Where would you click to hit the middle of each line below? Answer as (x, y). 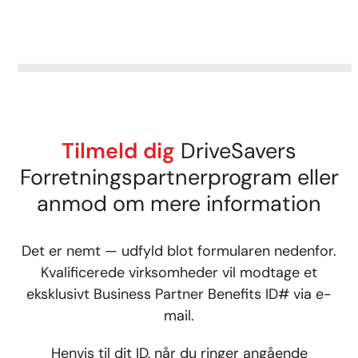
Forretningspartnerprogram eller (179, 177)
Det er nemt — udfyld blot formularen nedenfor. (179, 251)
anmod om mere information (179, 203)
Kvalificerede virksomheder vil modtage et (179, 272)
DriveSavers (236, 151)
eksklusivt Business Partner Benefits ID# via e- (179, 294)
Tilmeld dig (118, 151)
